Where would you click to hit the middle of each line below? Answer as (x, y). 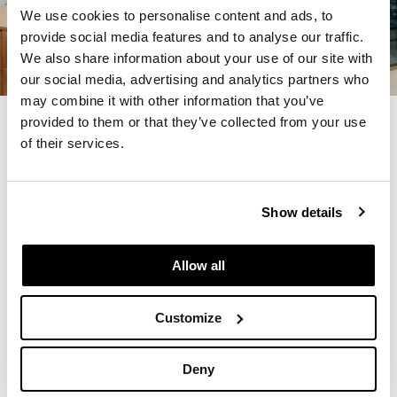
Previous (86, 132)
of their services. (72, 143)
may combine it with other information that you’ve (172, 101)
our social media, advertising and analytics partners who (195, 79)
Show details (302, 212)
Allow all (198, 265)
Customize (189, 317)
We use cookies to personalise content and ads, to (177, 16)
